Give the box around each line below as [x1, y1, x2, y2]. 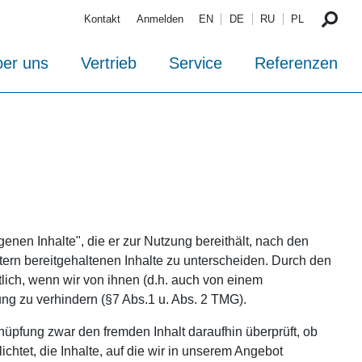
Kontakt [84, 13, 121, 26]
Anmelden [136, 13, 183, 26]
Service [169, 54, 222, 73]
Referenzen [255, 54, 338, 73]
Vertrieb [81, 54, 137, 73]
